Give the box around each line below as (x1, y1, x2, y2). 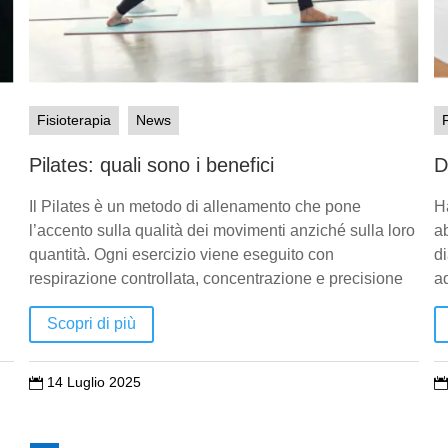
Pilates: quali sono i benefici (28, 153, 274, 176)
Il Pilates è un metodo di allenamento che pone (28, 197, 361, 215)
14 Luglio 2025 (46, 374, 141, 391)
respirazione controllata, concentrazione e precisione (28, 269, 403, 287)
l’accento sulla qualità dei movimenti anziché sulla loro (28, 221, 415, 239)
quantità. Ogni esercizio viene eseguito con (28, 245, 334, 263)
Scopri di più (46, 315, 136, 333)
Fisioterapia (36, 111, 111, 128)
